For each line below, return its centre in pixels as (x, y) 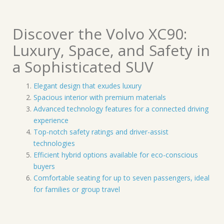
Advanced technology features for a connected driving (121, 109)
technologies (54, 143)
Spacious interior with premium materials (100, 97)
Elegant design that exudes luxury (87, 86)
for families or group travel (77, 189)
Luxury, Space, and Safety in (111, 50)
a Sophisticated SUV (83, 67)
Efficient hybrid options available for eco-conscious (116, 155)
